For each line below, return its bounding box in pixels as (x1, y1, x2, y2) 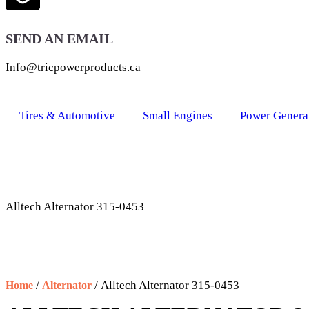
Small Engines (143, 109, 212, 123)
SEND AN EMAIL (6, 31, 113, 47)
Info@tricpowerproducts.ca (6, 61, 141, 74)
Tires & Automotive (19, 109, 115, 123)
